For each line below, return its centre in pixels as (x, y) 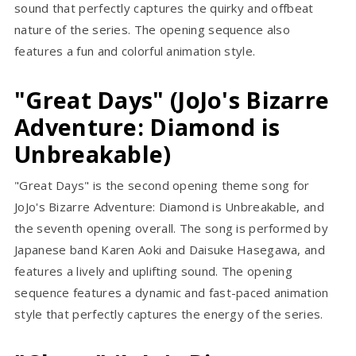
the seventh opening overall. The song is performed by (171, 228)
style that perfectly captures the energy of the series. (169, 314)
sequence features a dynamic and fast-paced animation (172, 293)
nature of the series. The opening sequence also (153, 30)
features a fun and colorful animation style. (135, 51)
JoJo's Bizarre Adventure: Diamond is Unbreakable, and (169, 207)
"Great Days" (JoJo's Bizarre (172, 100)
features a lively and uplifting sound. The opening (153, 271)
